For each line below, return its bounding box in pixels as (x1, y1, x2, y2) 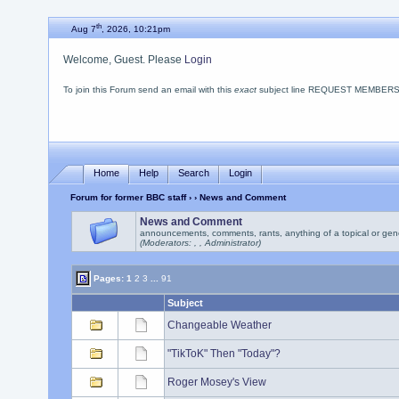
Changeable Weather (167, 319, 272, 331)
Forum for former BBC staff (69, 192, 186, 202)
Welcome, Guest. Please (62, 53, 184, 66)
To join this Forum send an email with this (62, 85, 234, 94)
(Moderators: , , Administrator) (139, 238, 261, 248)
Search (177, 167, 209, 178)
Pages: (90, 273, 126, 283)
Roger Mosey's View (167, 376, 266, 388)
